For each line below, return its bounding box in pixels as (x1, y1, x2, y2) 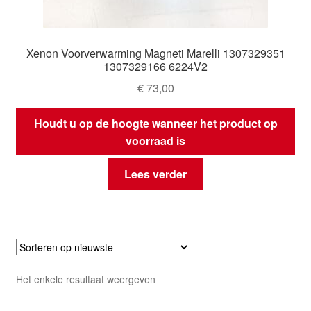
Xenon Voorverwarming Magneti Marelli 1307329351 (26, 45, 285, 62)
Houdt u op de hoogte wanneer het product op (33, 115, 278, 131)
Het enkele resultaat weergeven (15, 272, 155, 287)
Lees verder (124, 166, 187, 183)
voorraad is (126, 132, 185, 149)
